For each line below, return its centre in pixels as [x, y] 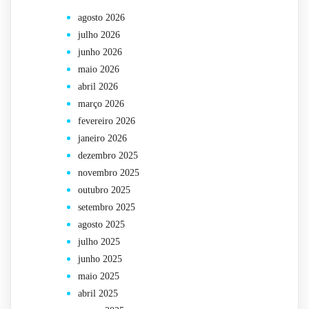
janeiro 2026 [102, 139]
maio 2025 [99, 277]
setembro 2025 [107, 208]
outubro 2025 [104, 190]
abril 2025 [98, 294]
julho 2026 [99, 35]
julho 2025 [99, 242]
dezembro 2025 [108, 156]
